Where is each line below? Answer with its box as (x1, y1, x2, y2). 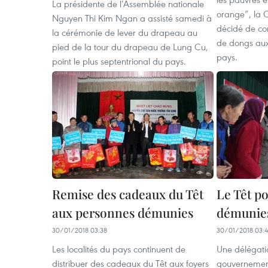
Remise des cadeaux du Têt (52, 185, 203, 202)
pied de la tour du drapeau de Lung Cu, (52, 41, 208, 53)
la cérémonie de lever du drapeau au (52, 26, 197, 38)
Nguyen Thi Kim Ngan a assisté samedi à (52, 12, 212, 24)
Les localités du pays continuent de (52, 243, 185, 255)
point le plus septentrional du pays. (52, 55, 186, 67)
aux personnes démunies (52, 204, 193, 221)
